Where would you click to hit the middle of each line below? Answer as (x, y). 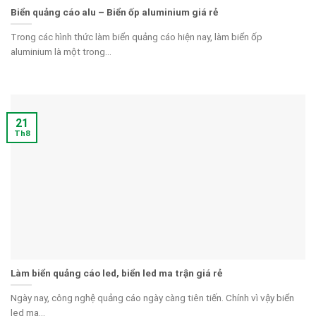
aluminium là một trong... (61, 51)
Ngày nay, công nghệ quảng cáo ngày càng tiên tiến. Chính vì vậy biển (152, 297)
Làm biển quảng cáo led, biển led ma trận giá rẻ (116, 273)
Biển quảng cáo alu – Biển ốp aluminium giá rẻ (114, 12)
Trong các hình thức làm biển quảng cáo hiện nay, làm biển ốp (136, 36)
